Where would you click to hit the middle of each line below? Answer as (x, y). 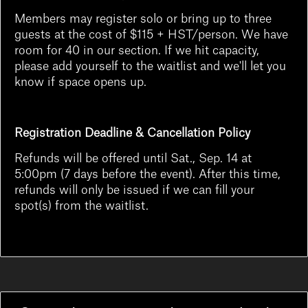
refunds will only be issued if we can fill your (134, 190)
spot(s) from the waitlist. (83, 206)
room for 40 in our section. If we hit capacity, (137, 51)
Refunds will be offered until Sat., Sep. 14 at (133, 159)
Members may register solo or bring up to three (143, 19)
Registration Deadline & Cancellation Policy (132, 133)
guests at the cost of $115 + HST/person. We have (151, 35)
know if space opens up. (80, 82)
